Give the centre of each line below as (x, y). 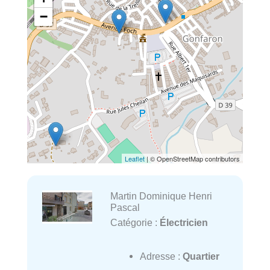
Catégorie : (135, 222)
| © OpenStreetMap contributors (192, 158)
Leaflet (135, 158)
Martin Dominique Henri (161, 196)
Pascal (125, 207)
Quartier (201, 256)
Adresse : (161, 256)
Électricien (184, 222)
